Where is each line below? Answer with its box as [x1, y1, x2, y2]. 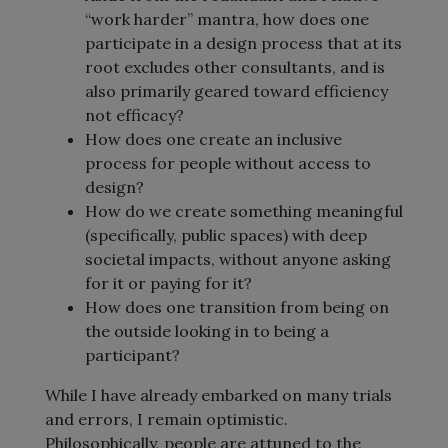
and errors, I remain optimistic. [45, 409, 288, 429]
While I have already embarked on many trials [45, 385, 392, 405]
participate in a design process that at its [85, 33, 402, 53]
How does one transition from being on [85, 297, 389, 317]
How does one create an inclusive [85, 129, 342, 149]
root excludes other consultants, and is [85, 57, 385, 77]
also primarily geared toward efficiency [85, 81, 388, 101]
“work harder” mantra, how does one [85, 9, 369, 29]
